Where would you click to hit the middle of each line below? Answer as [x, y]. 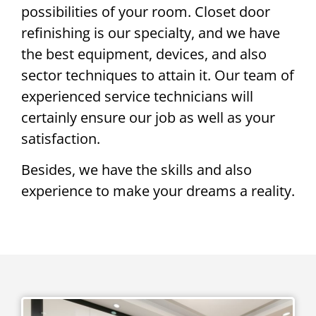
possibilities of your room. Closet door [146, 12]
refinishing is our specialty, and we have [151, 33]
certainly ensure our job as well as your [148, 118]
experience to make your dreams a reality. [158, 191]
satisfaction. [61, 139]
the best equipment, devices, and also [144, 54]
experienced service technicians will [137, 97]
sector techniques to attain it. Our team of [158, 75]
